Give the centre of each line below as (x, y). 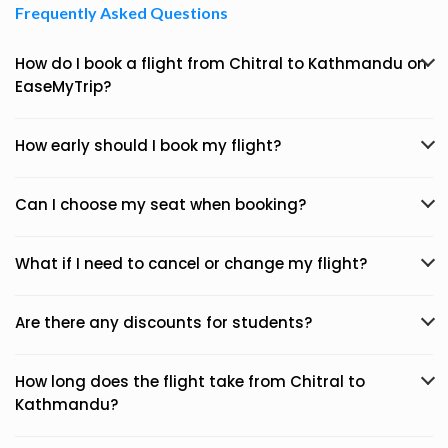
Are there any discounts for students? (163, 322)
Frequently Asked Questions (121, 12)
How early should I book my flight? (148, 145)
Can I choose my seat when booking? (160, 204)
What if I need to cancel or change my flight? (191, 263)
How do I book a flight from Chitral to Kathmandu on (221, 63)
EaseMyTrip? (63, 86)
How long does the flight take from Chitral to (190, 381)
